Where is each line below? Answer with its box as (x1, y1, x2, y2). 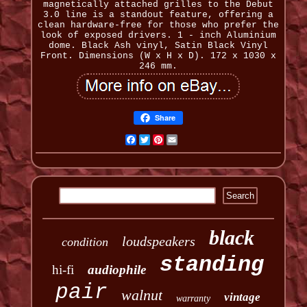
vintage (224, 291, 261, 304)
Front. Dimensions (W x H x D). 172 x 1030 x (40, 51, 276, 62)
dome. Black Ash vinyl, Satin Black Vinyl (48, 40, 268, 51)
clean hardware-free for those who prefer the (37, 20, 279, 31)
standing (160, 252, 265, 278)
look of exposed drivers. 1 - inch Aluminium (40, 30, 276, 41)
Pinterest (163, 134, 213, 145)
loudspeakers (122, 234, 196, 249)
